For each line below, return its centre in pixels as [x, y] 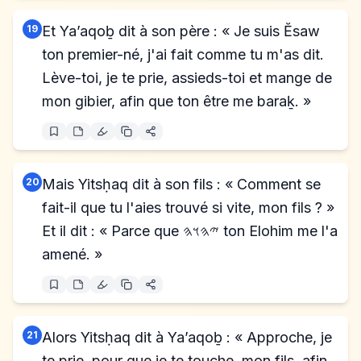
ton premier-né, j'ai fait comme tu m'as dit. [183, 54]
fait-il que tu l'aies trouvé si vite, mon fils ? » [188, 207]
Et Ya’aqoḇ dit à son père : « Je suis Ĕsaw [181, 31]
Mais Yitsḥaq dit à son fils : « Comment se [181, 184]
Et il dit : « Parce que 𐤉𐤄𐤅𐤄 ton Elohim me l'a [112, 231]
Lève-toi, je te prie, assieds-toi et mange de [187, 78]
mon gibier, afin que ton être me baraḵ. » [176, 101]
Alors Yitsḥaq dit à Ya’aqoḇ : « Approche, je [187, 337]
